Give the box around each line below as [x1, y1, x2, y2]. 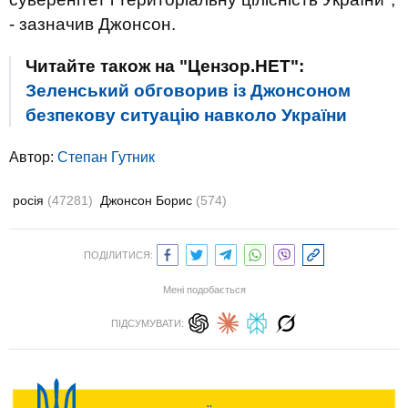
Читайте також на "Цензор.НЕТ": [25, 56, 304, 76]
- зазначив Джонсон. [9, 15, 176, 34]
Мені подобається [162, 284, 246, 295]
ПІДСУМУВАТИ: [111, 318, 184, 329]
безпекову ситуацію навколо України [25, 106, 347, 125]
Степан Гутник [57, 149, 155, 165]
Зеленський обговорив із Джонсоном [25, 81, 351, 100]
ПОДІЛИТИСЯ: [84, 250, 153, 260]
